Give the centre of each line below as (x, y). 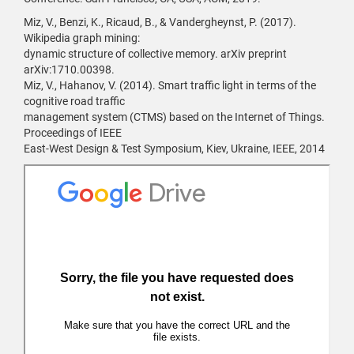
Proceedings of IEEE (73, 133)
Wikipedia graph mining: (82, 38)
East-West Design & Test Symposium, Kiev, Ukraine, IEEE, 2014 (174, 149)
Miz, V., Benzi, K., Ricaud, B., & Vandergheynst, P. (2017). (160, 22)
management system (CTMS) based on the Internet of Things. (174, 117)
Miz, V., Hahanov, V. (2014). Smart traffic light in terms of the (170, 85)
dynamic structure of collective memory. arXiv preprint (155, 54)
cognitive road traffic (74, 101)
